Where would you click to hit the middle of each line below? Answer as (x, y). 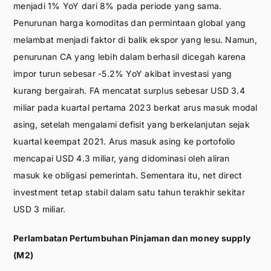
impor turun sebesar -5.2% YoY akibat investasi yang (123, 73)
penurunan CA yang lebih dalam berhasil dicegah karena (129, 56)
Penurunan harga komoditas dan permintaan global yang (130, 22)
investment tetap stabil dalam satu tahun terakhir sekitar (129, 192)
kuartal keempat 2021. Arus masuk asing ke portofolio (124, 141)
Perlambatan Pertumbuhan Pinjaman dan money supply (132, 238)
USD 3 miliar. (40, 209)
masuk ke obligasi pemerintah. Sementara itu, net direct (128, 175)
